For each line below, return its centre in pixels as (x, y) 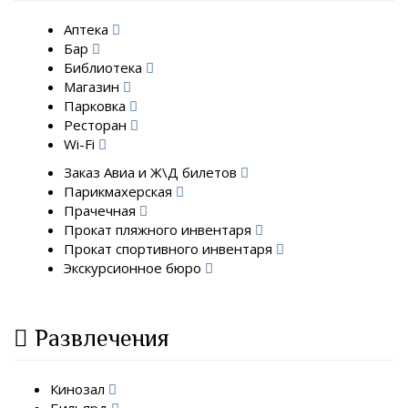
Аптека (88, 29)
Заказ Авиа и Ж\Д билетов (152, 172)
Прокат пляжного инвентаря (159, 229)
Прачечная (102, 210)
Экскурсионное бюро (134, 268)
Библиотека (105, 67)
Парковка (97, 105)
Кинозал (79, 389)
